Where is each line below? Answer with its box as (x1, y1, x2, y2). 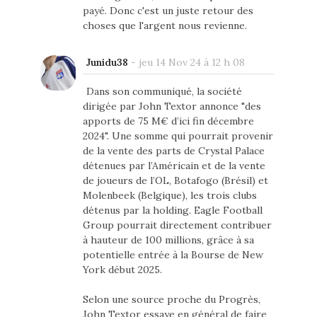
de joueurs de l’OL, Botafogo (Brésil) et (82, 174, 268, 188)
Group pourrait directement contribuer (82, 219, 272, 232)
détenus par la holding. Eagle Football (82, 204, 263, 217)
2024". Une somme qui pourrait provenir (82, 129, 273, 143)
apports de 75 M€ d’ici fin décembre (82, 115, 254, 128)
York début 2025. (82, 263, 162, 277)
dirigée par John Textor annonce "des (82, 100, 261, 113)
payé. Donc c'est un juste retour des (82, 4, 253, 18)
